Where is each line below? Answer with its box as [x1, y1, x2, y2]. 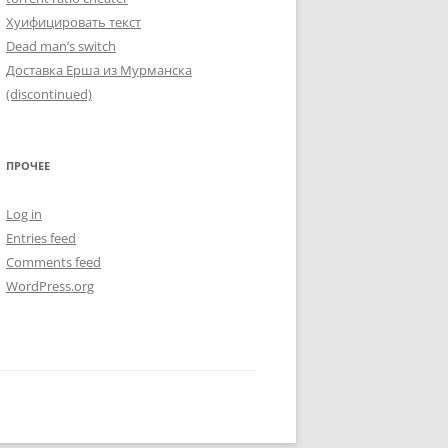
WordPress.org [6, 277, 94, 295]
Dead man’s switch [6, 37, 116, 55]
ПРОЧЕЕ [6, 158, 50, 173]
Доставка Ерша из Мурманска [6, 61, 192, 79]
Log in [6, 205, 42, 223]
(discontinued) [6, 85, 92, 103]
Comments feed [6, 253, 101, 271]
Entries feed [6, 229, 76, 247]
